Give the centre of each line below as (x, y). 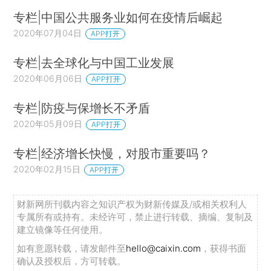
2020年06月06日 (48, 79)
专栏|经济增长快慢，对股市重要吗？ (112, 153)
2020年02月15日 (47, 169)
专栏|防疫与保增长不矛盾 (82, 108)
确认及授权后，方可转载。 (72, 261)
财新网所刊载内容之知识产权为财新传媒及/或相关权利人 (132, 204)
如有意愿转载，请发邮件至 (72, 249)
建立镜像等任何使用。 (63, 230)
